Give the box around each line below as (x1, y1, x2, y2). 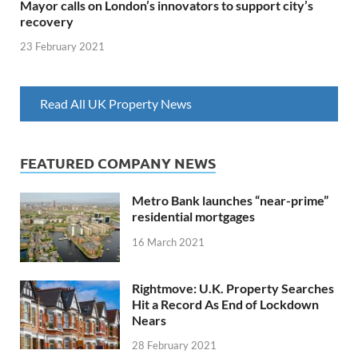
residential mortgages (132, 209, 255, 225)
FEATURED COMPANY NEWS (20, 153, 216, 173)
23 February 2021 (20, 40, 105, 54)
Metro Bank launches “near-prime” (132, 193, 328, 209)
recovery (20, 13, 74, 29)
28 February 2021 (132, 339, 217, 352)
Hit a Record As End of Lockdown (132, 296, 319, 312)
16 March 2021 (132, 236, 205, 249)
